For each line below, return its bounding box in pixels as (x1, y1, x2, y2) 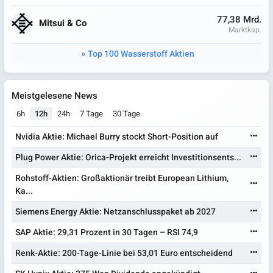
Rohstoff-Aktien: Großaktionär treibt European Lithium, (15, 171, 229, 185)
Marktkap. (228, 24, 261, 35)
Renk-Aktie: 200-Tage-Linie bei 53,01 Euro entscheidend (15, 246, 233, 260)
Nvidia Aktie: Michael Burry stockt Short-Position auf (15, 130, 219, 143)
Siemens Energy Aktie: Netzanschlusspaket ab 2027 (15, 205, 216, 218)
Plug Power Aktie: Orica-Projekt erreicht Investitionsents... (15, 151, 242, 164)
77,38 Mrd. (216, 12, 261, 26)
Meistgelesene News (12, 88, 97, 102)
